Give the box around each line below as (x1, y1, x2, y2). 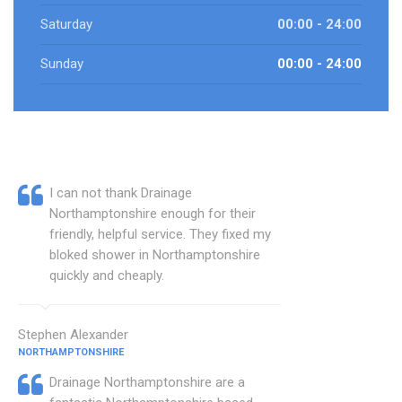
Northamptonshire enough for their (49, 205, 256, 223)
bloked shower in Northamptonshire (49, 247, 260, 264)
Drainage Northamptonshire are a (49, 374, 245, 391)
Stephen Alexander (18, 327, 128, 344)
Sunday (40, 56, 83, 73)
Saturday (40, 16, 92, 33)
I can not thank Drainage (49, 185, 192, 202)
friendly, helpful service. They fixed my (49, 226, 271, 243)
